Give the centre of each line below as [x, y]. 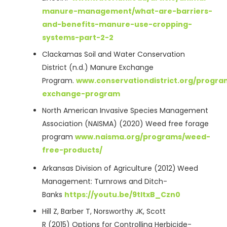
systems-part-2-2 [78, 38]
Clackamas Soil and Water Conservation [113, 54]
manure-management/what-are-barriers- [127, 11]
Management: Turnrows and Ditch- [105, 182]
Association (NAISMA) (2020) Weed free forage [125, 124]
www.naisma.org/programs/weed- [143, 137]
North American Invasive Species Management [125, 111]
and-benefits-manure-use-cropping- [117, 25]
